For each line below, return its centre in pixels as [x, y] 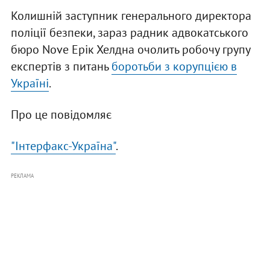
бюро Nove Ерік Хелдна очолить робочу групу [130, 50]
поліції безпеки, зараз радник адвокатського [129, 33]
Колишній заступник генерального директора [131, 16]
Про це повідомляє [61, 115]
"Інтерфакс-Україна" [63, 146]
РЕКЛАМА [22, 176]
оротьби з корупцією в [177, 67]
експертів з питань [61, 67]
